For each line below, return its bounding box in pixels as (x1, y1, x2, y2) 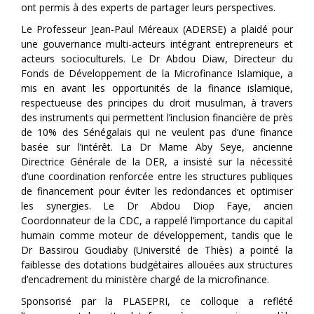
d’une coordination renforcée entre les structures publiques (21, 169, 293, 183)
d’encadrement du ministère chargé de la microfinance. (21, 272, 269, 286)
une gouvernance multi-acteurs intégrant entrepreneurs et (21, 36, 293, 50)
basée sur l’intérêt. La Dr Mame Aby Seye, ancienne (21, 139, 293, 153)
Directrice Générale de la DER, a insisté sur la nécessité (21, 154, 293, 168)
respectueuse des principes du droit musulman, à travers (21, 95, 293, 109)
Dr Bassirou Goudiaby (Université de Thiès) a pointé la (21, 243, 293, 257)
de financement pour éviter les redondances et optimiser (21, 184, 293, 198)
